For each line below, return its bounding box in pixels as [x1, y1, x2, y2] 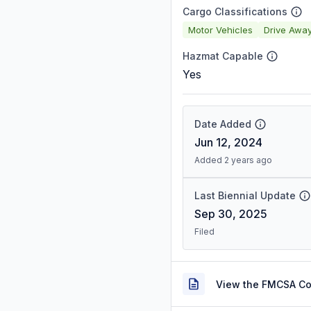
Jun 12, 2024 [194, 135, 262, 149]
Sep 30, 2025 [194, 207, 267, 221]
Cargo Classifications [183, 6, 287, 17]
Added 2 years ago [194, 155, 272, 165]
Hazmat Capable [183, 50, 263, 62]
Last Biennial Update [194, 190, 296, 201]
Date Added [194, 118, 251, 130]
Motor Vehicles [188, 24, 253, 35]
